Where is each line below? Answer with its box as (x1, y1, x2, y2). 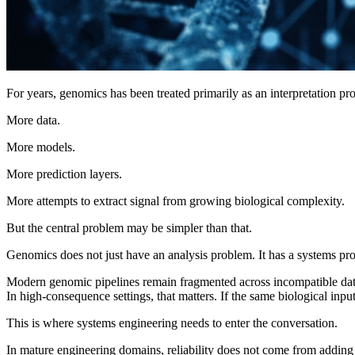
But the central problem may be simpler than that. (6, 220, 252, 235)
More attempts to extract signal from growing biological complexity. (6, 193, 345, 208)
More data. (6, 113, 60, 127)
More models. (6, 139, 75, 154)
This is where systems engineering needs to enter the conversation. (6, 315, 338, 330)
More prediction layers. (6, 166, 122, 181)
